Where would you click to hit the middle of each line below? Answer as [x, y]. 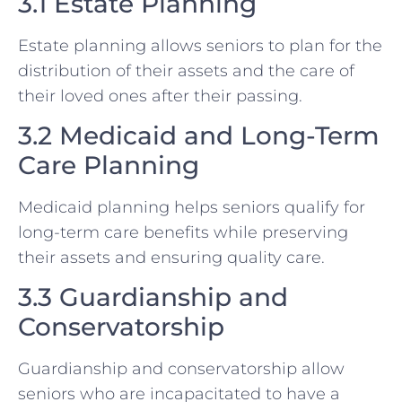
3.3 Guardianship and [153, 297]
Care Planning [109, 165]
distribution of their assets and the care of [186, 70]
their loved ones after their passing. [160, 96]
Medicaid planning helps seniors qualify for [192, 207]
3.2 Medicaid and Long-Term [199, 135]
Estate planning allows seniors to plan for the [200, 45]
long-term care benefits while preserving [183, 232]
